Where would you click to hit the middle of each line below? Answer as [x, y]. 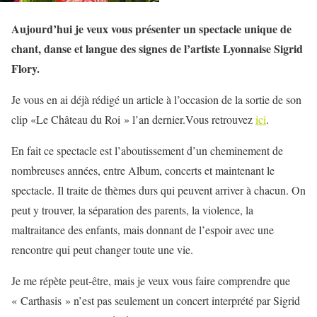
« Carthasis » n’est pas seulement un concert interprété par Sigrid [156, 300]
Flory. [25, 68]
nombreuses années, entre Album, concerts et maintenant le [143, 170]
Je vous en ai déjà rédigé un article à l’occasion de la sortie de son [156, 99]
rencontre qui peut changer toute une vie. [102, 249]
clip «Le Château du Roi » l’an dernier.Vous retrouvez [133, 119]
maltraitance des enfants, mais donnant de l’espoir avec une [143, 230]
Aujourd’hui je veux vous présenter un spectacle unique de [151, 29]
